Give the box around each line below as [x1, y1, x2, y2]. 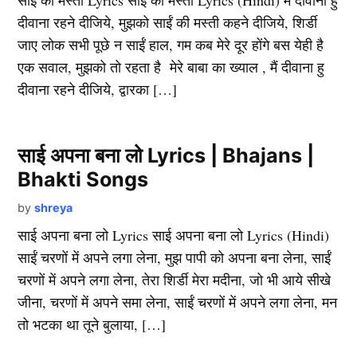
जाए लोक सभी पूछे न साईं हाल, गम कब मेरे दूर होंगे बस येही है [18, 35, 324, 54]
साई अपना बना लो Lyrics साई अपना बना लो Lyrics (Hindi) [18, 226, 330, 245]
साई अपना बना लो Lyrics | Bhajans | [18, 143, 315, 167]
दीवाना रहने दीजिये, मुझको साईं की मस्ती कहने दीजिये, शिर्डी [18, 13, 318, 32]
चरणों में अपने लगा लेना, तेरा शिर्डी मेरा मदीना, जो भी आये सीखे [18, 270, 331, 289]
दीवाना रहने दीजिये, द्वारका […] [18, 80, 178, 99]
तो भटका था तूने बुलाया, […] [18, 315, 167, 334]
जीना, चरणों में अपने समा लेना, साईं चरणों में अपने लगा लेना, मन [18, 292, 338, 312]
